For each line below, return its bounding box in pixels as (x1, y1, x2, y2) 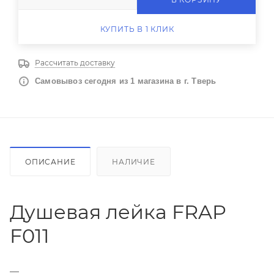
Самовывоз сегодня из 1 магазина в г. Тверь (35, 76, 217, 86)
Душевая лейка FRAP (10, 199, 226, 224)
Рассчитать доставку (35, 57, 115, 67)
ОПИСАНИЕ (25, 157, 76, 166)
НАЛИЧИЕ (112, 157, 155, 166)
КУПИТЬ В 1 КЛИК (100, 24, 174, 34)
